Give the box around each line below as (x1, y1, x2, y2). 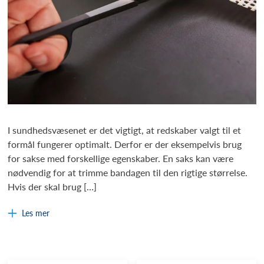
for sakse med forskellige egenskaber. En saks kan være (8, 151, 234, 165)
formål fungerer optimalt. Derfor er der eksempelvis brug (8, 137, 242, 151)
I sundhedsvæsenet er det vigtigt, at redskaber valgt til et (8, 123, 242, 137)
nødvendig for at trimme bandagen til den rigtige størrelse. (8, 165, 248, 179)
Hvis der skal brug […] (8, 179, 97, 193)
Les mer (22, 207, 50, 219)
